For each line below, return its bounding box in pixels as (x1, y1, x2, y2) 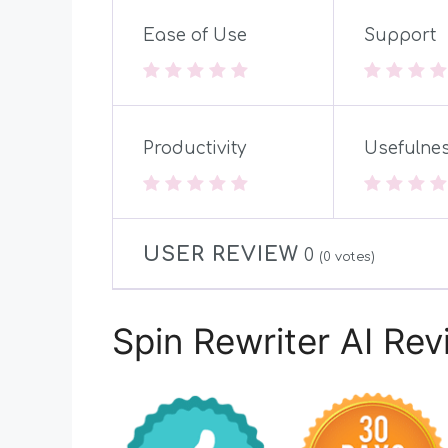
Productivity (143, 139, 246, 159)
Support (364, 26, 437, 46)
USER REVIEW (143, 243, 299, 267)
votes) (331, 250, 375, 265)
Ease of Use (143, 26, 247, 46)
